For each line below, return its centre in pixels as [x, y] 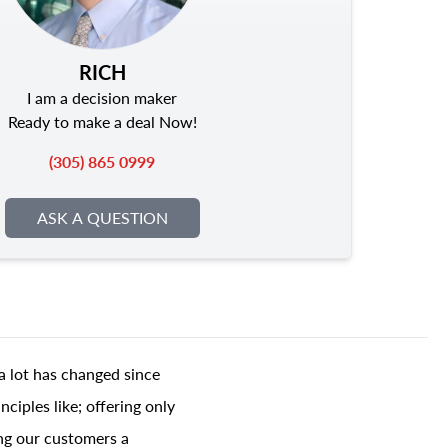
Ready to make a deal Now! [102, 121]
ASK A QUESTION [102, 217]
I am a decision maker [102, 97]
